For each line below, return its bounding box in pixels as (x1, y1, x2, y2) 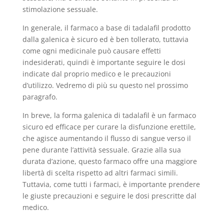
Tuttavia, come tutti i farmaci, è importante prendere (22, 179, 200, 189)
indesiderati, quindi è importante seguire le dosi (22, 57, 185, 67)
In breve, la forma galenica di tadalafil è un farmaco (22, 110, 196, 120)
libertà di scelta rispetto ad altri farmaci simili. (22, 168, 178, 177)
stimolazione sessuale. (22, 4, 98, 14)
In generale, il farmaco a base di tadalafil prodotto (22, 23, 190, 32)
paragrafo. (22, 92, 57, 101)
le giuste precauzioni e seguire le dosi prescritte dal (22, 191, 196, 200)
